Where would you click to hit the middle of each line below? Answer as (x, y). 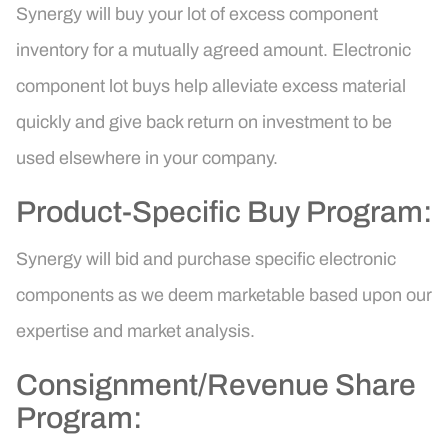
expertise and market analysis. (135, 331)
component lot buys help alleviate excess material (211, 86)
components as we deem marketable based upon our (224, 295)
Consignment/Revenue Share (216, 385)
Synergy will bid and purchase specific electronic (206, 259)
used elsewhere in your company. (147, 158)
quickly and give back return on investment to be (204, 122)
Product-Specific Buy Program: (224, 212)
